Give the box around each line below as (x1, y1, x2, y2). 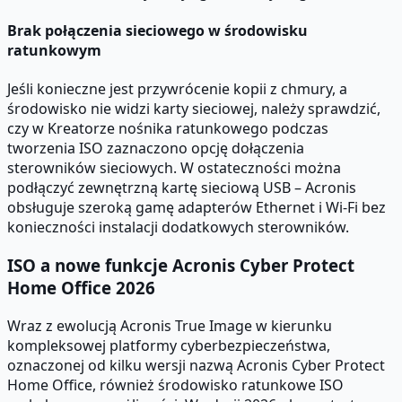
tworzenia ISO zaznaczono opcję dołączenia (7, 138, 304, 159)
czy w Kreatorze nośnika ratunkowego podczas (7, 118, 328, 139)
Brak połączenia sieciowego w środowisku (7, 20, 308, 40)
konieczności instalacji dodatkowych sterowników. (7, 217, 349, 238)
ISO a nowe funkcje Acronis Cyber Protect (7, 253, 354, 276)
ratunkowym (7, 39, 101, 60)
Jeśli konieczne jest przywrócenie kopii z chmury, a (7, 79, 347, 100)
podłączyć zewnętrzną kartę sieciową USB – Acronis (7, 178, 356, 198)
